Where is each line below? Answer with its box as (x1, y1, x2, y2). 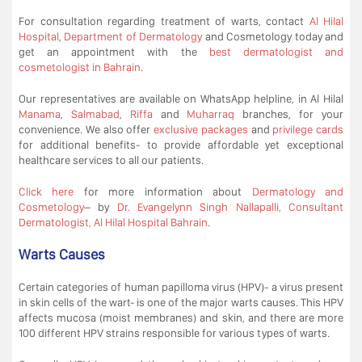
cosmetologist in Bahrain (19, 60, 141, 74)
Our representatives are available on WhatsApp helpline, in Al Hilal (19, 91, 343, 105)
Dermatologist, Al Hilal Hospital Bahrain (19, 215, 208, 229)
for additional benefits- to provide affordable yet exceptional (19, 137, 343, 151)
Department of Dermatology (64, 29, 203, 43)
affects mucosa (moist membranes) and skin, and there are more (19, 310, 343, 324)
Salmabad (70, 107, 120, 120)
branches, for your (234, 107, 344, 120)
